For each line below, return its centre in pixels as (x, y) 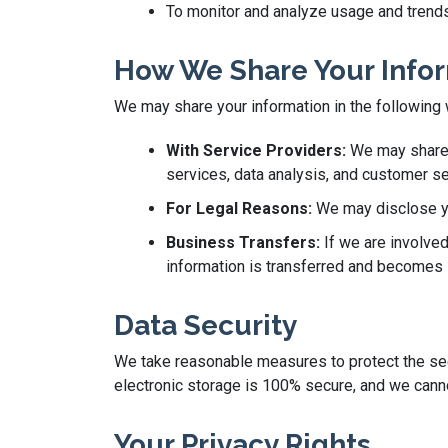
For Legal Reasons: (239, 208)
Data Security (205, 325)
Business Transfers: (243, 242)
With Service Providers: (256, 150)
